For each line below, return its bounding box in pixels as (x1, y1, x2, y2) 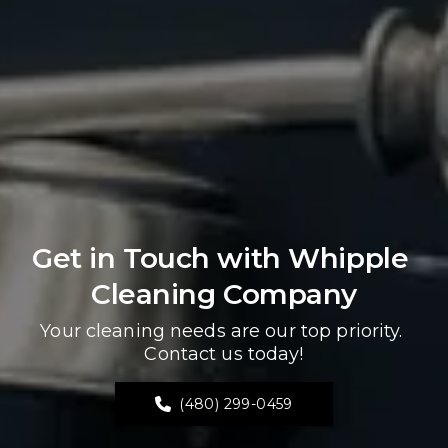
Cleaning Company (90, 276, 357, 311)
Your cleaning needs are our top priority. (40, 319, 403, 342)
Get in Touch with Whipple (32, 240, 409, 275)
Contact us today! (144, 342, 304, 365)
